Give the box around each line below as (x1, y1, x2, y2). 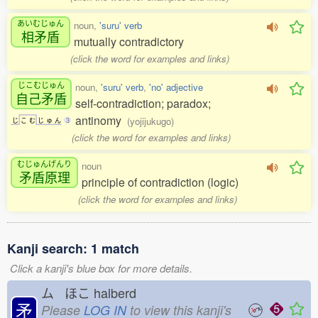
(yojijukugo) (127, 114, 174, 128)
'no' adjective (149, 80, 203, 94)
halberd (90, 283, 147, 302)
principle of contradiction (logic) (82, 174, 238, 190)
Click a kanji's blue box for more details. (10, 261, 192, 275)
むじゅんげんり (17, 157, 72, 169)
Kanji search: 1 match (7, 239, 139, 258)
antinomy (75, 112, 127, 128)
